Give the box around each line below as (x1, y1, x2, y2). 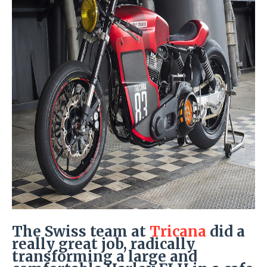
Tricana (150, 222, 206, 241)
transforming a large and (12, 247, 197, 266)
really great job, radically (12, 235, 195, 253)
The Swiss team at (12, 222, 150, 241)
